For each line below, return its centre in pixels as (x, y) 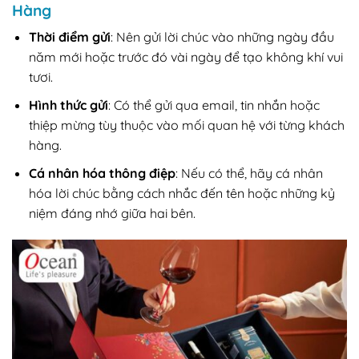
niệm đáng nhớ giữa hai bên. (112, 213)
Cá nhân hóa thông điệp (102, 173)
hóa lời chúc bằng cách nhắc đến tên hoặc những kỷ (182, 193)
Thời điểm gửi (69, 37)
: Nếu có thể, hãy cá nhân (249, 173)
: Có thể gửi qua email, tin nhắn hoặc (214, 105)
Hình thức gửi (68, 105)
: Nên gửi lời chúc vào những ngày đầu (222, 37)
